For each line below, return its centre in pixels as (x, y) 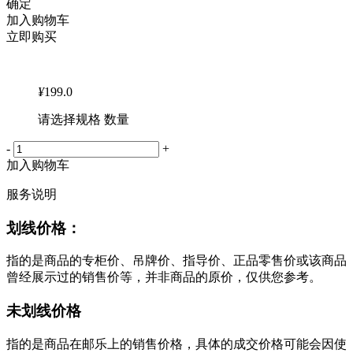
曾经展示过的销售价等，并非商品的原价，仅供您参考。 (164, 277)
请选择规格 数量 (84, 120)
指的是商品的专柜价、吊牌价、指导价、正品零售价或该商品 (176, 261)
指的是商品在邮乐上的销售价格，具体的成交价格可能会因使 (176, 344)
